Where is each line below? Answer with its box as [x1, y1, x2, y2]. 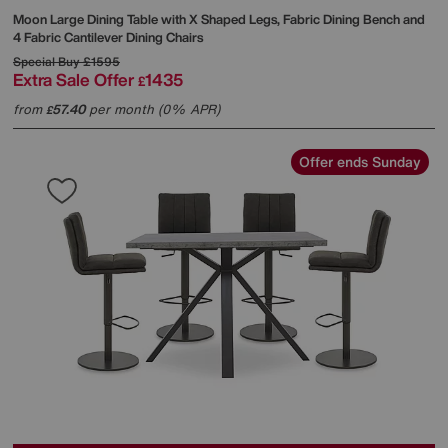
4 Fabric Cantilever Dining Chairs [13, 27, 203, 47]
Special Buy [13, 52, 80, 70]
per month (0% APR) [85, 99, 220, 119]
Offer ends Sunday [299, 150, 421, 172]
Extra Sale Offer [13, 66, 134, 92]
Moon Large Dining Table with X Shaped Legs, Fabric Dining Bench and [13, 9, 425, 29]
